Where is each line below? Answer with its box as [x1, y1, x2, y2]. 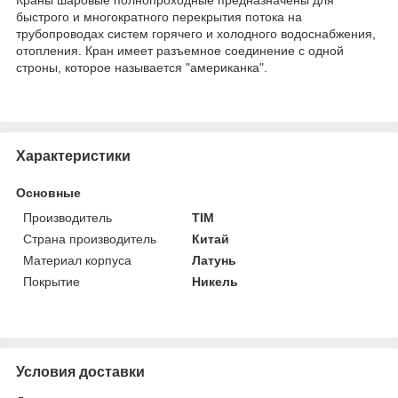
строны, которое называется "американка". [16, 60, 267, 75]
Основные [16, 185, 81, 200]
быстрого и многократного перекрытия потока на [16, 9, 302, 24]
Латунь [192, 252, 237, 267]
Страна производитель [23, 231, 156, 246]
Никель [192, 274, 239, 289]
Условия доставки [16, 363, 145, 379]
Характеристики [16, 147, 131, 163]
